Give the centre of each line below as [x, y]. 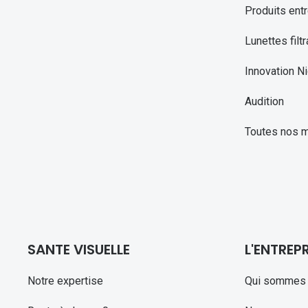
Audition [264, 102]
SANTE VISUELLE [79, 250]
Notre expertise [65, 281]
